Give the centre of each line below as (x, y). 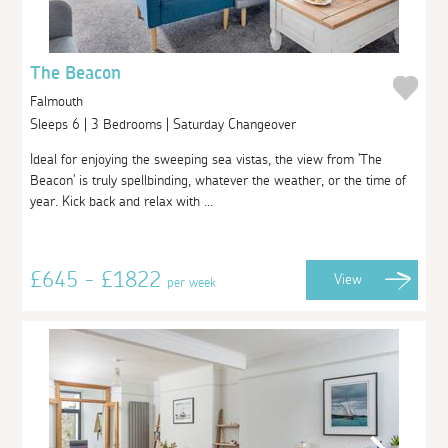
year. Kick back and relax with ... (122, 201)
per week (192, 282)
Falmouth (57, 101)
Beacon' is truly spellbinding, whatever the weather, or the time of (218, 180)
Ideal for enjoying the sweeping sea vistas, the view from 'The (206, 159)
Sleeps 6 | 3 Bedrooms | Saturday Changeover (165, 124)
